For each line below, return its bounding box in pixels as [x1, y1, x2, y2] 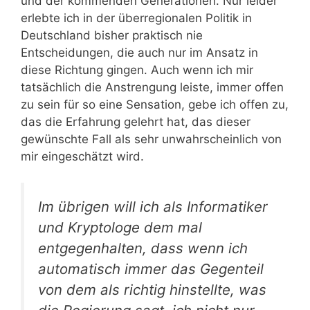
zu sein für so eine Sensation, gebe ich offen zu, [21, 97, 289, 111]
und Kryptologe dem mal [38, 219, 202, 237]
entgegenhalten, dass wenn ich [38, 239, 248, 257]
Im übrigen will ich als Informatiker [38, 198, 268, 216]
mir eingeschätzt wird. [21, 149, 144, 163]
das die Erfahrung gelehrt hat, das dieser [21, 114, 250, 129]
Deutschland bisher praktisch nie [21, 28, 203, 42]
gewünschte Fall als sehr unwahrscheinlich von [21, 131, 282, 146]
